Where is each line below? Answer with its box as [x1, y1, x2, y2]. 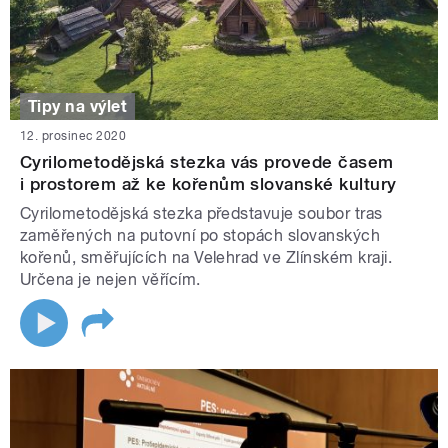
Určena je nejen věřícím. [20, 270, 201, 290]
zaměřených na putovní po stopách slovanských [20, 226, 381, 246]
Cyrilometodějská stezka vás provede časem [20, 152, 394, 173]
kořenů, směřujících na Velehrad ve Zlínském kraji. [20, 248, 393, 268]
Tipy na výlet [28, 96, 128, 116]
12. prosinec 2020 [20, 129, 127, 144]
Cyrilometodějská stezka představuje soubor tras [20, 204, 383, 224]
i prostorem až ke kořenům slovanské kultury [20, 174, 397, 195]
